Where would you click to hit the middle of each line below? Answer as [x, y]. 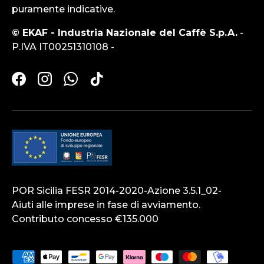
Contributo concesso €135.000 [85, 219]
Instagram [69, 85]
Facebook [42, 85]
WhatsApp [96, 85]
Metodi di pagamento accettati [87, 256]
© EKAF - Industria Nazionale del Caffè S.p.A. [125, 33]
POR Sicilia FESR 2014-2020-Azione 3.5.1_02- [117, 191]
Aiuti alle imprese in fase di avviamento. [106, 205]
